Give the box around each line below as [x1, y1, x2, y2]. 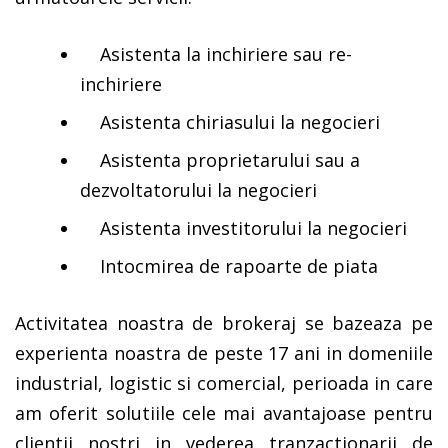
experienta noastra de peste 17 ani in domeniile [15, 341, 433, 366]
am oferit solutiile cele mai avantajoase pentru [15, 401, 433, 426]
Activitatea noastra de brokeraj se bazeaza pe [15, 311, 433, 336]
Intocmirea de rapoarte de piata [80, 254, 378, 279]
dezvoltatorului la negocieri [80, 178, 317, 203]
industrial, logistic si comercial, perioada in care [15, 371, 433, 396]
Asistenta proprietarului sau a [80, 148, 360, 173]
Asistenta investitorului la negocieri [80, 216, 407, 241]
